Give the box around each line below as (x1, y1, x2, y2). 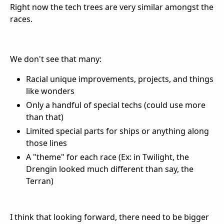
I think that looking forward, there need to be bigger (10, 211, 209, 223)
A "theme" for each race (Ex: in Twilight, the (26, 151, 189, 163)
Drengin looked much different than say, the (26, 163, 193, 175)
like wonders (26, 85, 74, 97)
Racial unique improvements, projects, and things (26, 73, 213, 85)
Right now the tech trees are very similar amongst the (10, 1, 213, 13)
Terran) (26, 175, 53, 187)
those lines (26, 137, 67, 149)
